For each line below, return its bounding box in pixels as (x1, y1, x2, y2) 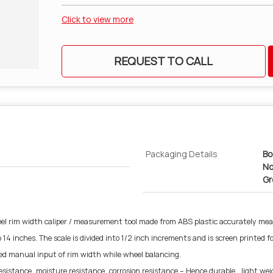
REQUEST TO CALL (114, 53, 213, 69)
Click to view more (62, 13, 133, 25)
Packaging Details (146, 148, 218, 160)
